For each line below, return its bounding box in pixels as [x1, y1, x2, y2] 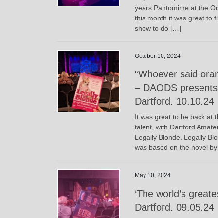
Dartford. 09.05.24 [135, 202, 214, 213]
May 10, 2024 [135, 172, 171, 179]
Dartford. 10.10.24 [135, 96, 214, 107]
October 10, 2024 [135, 52, 181, 59]
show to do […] [135, 24, 181, 32]
